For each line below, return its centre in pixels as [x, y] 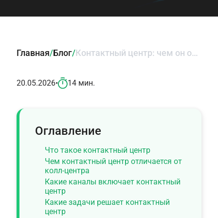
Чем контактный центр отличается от [113, 161]
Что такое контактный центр [97, 150]
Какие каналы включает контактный [112, 182]
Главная [33, 53]
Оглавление [68, 131]
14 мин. [81, 83]
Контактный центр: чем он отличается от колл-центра [195, 53]
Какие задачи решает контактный [107, 202]
